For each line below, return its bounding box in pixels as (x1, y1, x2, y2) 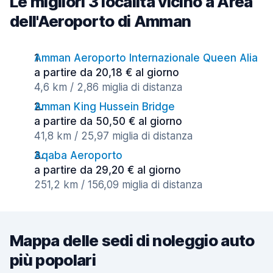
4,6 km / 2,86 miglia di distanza (34, 81, 182, 93)
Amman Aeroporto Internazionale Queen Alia (34, 52, 258, 64)
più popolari (10, 250, 96, 269)
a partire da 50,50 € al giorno (34, 115, 182, 127)
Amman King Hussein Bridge (34, 101, 175, 113)
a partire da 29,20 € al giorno (34, 164, 181, 176)
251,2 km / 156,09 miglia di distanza (34, 179, 202, 191)
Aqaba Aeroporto (34, 149, 122, 161)
